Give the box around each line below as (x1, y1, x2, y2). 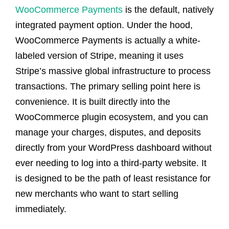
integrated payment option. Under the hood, (15, 19, 193, 30)
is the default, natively (123, 4, 214, 15)
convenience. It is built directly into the (15, 96, 170, 107)
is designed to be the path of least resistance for (15, 173, 211, 184)
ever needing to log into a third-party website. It (15, 157, 207, 168)
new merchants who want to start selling (15, 188, 178, 199)
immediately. (15, 203, 66, 214)
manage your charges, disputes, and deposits (15, 127, 201, 138)
